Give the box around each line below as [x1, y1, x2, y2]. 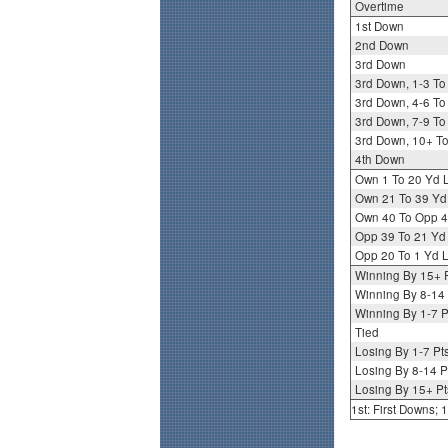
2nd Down [354, 37, 409, 54]
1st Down [354, 18, 404, 35]
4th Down [354, 151, 405, 168]
